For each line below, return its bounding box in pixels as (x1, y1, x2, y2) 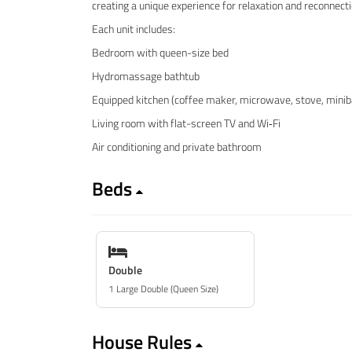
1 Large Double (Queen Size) (108, 280, 218, 296)
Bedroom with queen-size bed (92, 44, 229, 60)
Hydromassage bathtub (92, 68, 200, 84)
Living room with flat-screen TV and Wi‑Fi (92, 115, 280, 131)
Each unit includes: (92, 20, 175, 37)
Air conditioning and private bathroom (92, 138, 262, 155)
